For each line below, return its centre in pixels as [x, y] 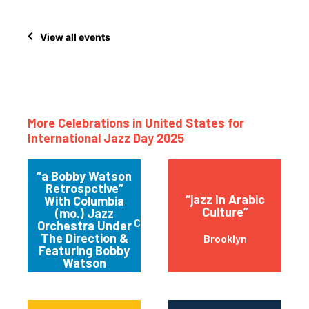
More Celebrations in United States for [136, 123]
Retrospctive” [84, 189]
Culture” [225, 212]
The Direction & [84, 238]
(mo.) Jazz [84, 213]
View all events [75, 37]
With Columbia [84, 201]
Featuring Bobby [84, 251]
